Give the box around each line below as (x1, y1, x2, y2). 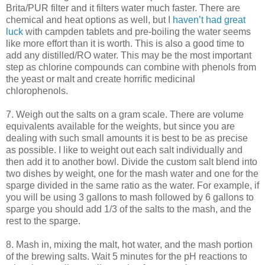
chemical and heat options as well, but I (6, 14, 173, 25)
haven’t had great (173, 14, 245, 25)
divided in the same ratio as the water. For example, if (35, 180, 259, 190)
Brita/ (6, 2, 28, 13)
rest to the (6, 215, 49, 226)
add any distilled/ (6, 50, 77, 60)
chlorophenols (6, 85, 66, 96)
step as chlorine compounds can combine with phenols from (6, 62, 256, 72)
